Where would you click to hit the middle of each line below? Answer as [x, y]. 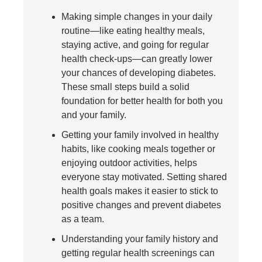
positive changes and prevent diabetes [141, 205]
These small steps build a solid [125, 87]
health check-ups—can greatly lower [137, 59]
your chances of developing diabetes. [139, 73]
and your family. [94, 115]
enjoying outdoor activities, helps [129, 163]
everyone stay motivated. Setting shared [144, 177]
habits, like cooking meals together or [138, 149]
